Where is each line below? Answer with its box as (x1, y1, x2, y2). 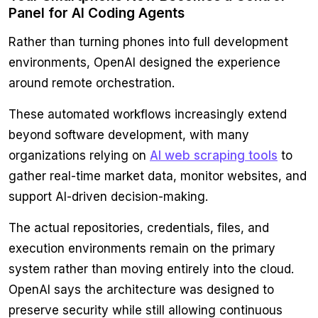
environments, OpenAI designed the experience (9, 55, 280, 70)
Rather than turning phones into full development (9, 35, 288, 50)
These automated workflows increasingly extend (9, 107, 287, 122)
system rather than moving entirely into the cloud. (9, 262, 294, 277)
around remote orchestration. (9, 76, 175, 91)
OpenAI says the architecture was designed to (9, 283, 274, 297)
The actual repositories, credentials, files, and (9, 221, 269, 236)
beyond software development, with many (9, 128, 249, 143)
